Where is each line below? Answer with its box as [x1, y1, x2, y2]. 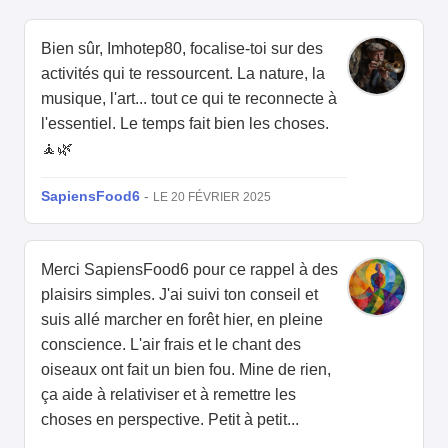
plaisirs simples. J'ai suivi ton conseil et [41, 286, 318, 304]
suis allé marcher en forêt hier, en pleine [41, 311, 323, 329]
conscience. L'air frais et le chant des [41, 336, 301, 354]
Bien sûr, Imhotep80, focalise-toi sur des [41, 40, 323, 58]
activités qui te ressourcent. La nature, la [41, 65, 325, 83]
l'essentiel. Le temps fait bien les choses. [41, 115, 329, 133]
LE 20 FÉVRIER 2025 [153, 190, 271, 205]
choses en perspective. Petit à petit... [41, 411, 299, 429]
